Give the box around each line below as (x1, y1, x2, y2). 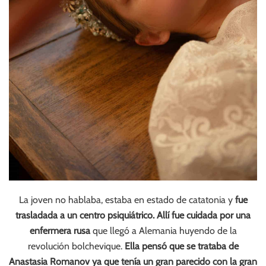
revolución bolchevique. (27, 240, 125, 252)
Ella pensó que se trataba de (124, 240, 239, 252)
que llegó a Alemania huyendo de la (90, 225, 237, 236)
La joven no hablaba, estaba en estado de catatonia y (18, 194, 233, 205)
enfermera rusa (29, 225, 90, 236)
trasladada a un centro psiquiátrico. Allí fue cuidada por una (15, 210, 251, 221)
